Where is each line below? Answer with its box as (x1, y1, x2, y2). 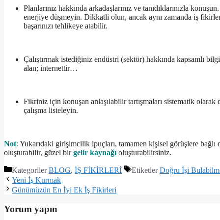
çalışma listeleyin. (24, 106, 78, 115)
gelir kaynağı (73, 148, 116, 157)
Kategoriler (12, 166, 49, 175)
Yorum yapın (4, 204, 57, 214)
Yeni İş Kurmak (12, 176, 61, 185)
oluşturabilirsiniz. (116, 148, 171, 157)
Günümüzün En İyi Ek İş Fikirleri (12, 186, 116, 194)
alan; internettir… (24, 64, 78, 73)
